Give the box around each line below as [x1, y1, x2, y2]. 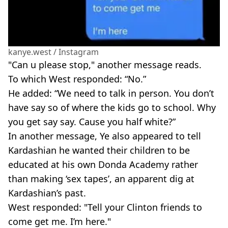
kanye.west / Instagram [8, 46, 99, 58]
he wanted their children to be [56, 144, 190, 157]
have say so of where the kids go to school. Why [8, 101, 216, 114]
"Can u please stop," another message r [8, 59, 179, 71]
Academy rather [127, 158, 198, 171]
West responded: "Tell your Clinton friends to [8, 201, 202, 214]
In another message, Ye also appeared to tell [8, 130, 201, 142]
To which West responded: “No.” [8, 73, 146, 85]
